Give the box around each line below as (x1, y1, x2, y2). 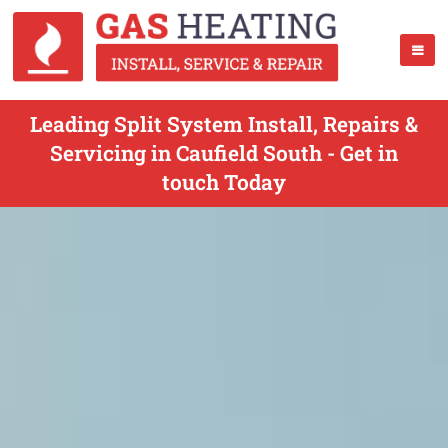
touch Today (162, 168, 286, 196)
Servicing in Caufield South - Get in (50, 139, 398, 167)
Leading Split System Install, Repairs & (30, 110, 418, 138)
